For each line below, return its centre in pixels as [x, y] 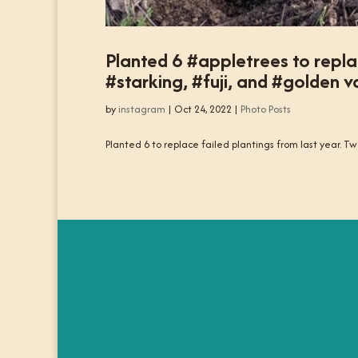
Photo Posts [266, 109]
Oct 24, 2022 [203, 109]
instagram [142, 109]
